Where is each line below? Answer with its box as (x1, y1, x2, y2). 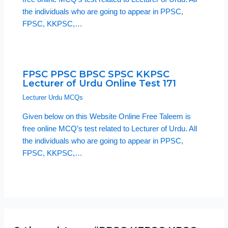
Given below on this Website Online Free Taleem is (22, 112, 191, 121)
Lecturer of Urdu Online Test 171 (22, 77, 177, 90)
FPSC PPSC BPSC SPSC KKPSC (22, 68, 170, 80)
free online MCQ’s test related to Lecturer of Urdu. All (22, 124, 197, 133)
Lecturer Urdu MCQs (22, 94, 83, 102)
